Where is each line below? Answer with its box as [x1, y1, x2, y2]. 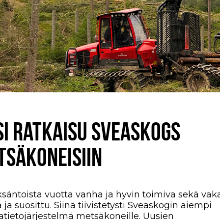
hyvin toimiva [113, 189, 176, 200]
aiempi [178, 199, 212, 211]
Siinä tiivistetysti [54, 199, 125, 211]
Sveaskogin [127, 199, 178, 211]
